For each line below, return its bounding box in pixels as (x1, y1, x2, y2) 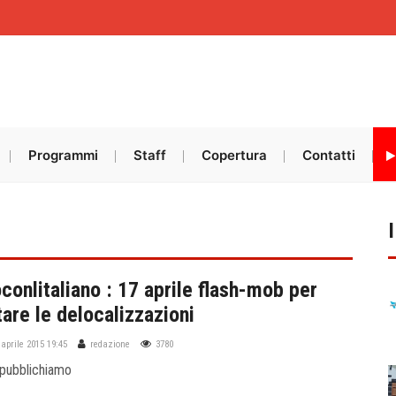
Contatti (301, 147, 355, 164)
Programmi (27, 147, 98, 164)
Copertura (201, 147, 267, 164)
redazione (90, 339, 131, 350)
